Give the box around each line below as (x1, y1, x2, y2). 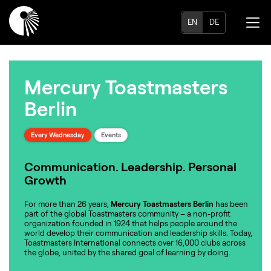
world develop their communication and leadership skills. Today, (24, 228, 252, 238)
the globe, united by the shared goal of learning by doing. (24, 247, 230, 258)
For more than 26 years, (24, 199, 111, 209)
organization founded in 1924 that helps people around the (24, 218, 237, 229)
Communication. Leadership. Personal (24, 159, 237, 175)
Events (101, 131, 121, 140)
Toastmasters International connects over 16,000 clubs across (24, 238, 246, 248)
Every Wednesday (31, 131, 85, 140)
